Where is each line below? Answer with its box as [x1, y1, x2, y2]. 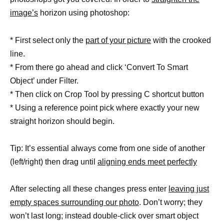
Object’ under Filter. [10, 76, 78, 85]
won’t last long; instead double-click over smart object [10, 211, 198, 220]
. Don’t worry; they [139, 197, 202, 206]
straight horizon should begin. [10, 116, 114, 125]
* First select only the [10, 35, 85, 44]
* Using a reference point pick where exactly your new [10, 103, 199, 112]
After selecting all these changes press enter [10, 184, 168, 193]
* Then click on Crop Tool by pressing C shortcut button [10, 89, 204, 98]
